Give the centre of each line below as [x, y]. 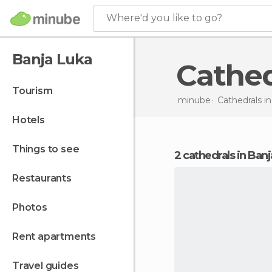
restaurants [45, 178]
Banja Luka [52, 59]
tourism [36, 91]
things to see [49, 149]
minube [194, 100]
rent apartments [57, 236]
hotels [32, 120]
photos [33, 207]
